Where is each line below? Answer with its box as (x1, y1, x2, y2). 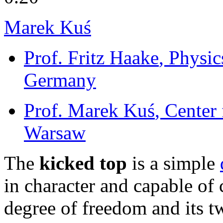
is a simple (127, 152, 220, 174)
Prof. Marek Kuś (24, 99, 155, 121)
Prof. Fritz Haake (24, 46, 159, 68)
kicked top (39, 152, 127, 174)
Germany (24, 69, 96, 91)
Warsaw (24, 121, 86, 143)
